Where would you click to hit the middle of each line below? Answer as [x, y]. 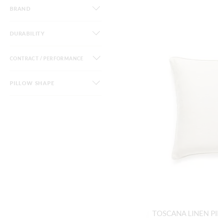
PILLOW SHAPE [32, 83]
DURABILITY [27, 34]
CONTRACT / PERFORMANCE [47, 59]
